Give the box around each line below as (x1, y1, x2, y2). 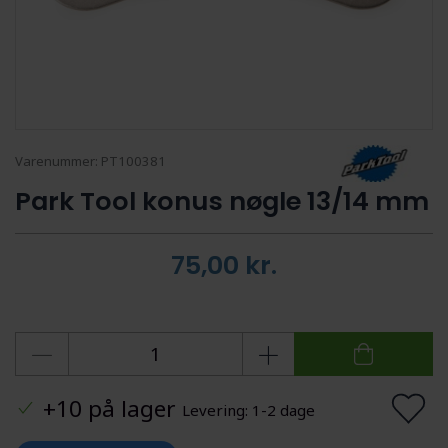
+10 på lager (42, 392, 175, 424)
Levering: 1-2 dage (182, 399, 315, 420)
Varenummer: (15, 151, 101, 170)
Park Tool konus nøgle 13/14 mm (15, 182, 429, 219)
